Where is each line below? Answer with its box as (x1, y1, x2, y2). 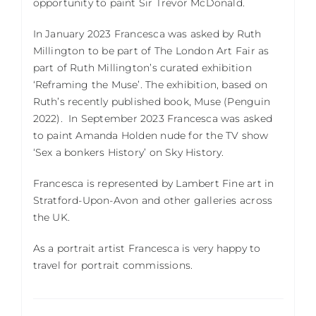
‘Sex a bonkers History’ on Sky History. (32, 145, 224, 159)
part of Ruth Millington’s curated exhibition (32, 61, 252, 74)
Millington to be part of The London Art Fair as (32, 44, 269, 57)
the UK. (32, 210, 70, 224)
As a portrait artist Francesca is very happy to (32, 241, 261, 255)
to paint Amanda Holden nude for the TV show (32, 128, 269, 142)
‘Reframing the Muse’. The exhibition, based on (32, 78, 268, 91)
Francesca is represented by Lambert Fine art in (32, 176, 274, 190)
